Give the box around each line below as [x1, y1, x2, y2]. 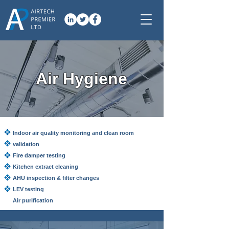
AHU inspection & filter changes [13, 175, 99, 181]
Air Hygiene [35, 70, 127, 88]
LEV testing [13, 186, 44, 192]
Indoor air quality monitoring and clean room [13, 130, 134, 136]
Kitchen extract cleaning [13, 164, 78, 170]
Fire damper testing [13, 152, 65, 158]
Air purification [13, 197, 53, 203]
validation [13, 141, 39, 147]
